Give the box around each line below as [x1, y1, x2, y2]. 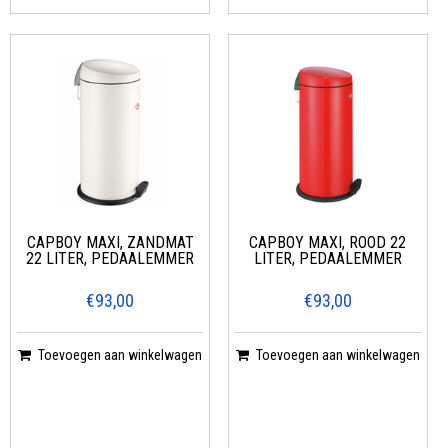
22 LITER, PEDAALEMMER [26, 248, 195, 268]
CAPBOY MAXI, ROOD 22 [249, 232, 407, 252]
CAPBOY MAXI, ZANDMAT [26, 232, 194, 252]
